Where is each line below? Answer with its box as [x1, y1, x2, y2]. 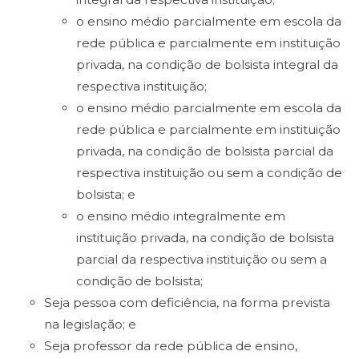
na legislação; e [44, 317, 136, 332]
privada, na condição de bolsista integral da [76, 57, 338, 72]
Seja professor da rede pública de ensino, [44, 338, 297, 353]
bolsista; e [76, 187, 135, 202]
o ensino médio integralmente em [76, 208, 285, 224]
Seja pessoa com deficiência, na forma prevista [44, 295, 330, 310]
